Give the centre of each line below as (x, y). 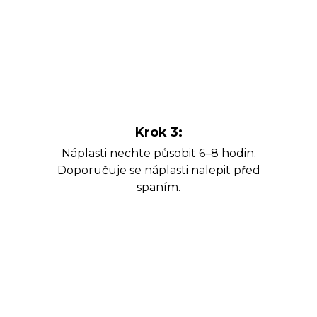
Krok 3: (158, 133)
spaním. (158, 188)
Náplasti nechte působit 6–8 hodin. (158, 154)
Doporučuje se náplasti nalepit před (158, 171)
